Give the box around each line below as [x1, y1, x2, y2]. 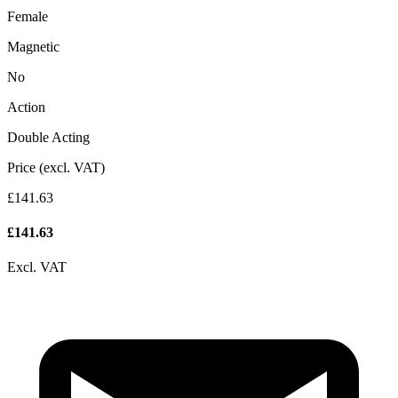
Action [7, 99, 45, 115]
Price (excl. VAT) [7, 159, 105, 175]
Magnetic [7, 38, 60, 54]
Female [7, 8, 48, 24]
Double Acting [7, 129, 90, 145]
